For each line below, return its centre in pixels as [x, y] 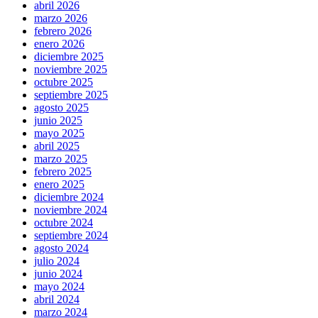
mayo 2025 [59, 133]
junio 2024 [58, 273]
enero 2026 [59, 43]
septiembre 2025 [71, 94]
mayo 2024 [59, 286]
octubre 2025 [64, 82]
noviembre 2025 [71, 69]
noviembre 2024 [71, 209]
